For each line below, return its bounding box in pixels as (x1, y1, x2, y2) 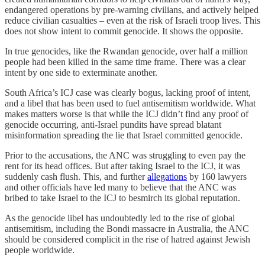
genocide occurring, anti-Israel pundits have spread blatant (5, 119, 221, 130)
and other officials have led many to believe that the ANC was (5, 182, 236, 192)
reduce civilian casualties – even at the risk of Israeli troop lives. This (5, 15, 260, 25)
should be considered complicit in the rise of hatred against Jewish (5, 234, 250, 244)
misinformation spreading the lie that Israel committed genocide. (5, 130, 243, 140)
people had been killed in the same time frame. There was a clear (5, 56, 245, 67)
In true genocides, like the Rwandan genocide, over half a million (5, 46, 248, 56)
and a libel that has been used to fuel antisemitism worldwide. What (5, 98, 256, 108)
